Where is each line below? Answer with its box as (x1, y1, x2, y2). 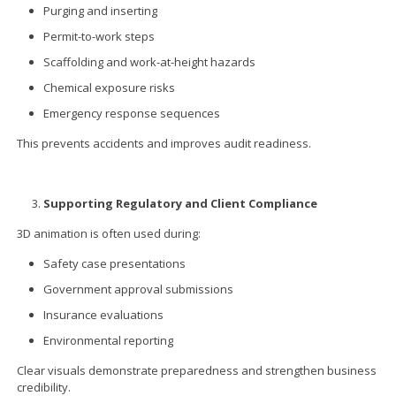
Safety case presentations (43, 255, 187, 271)
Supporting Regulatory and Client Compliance (43, 194, 318, 211)
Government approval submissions (43, 280, 234, 297)
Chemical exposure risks (43, 79, 176, 95)
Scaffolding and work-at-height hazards (43, 53, 256, 70)
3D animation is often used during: (17, 225, 202, 241)
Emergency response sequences (43, 104, 221, 121)
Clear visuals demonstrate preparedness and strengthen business (17, 362, 377, 378)
